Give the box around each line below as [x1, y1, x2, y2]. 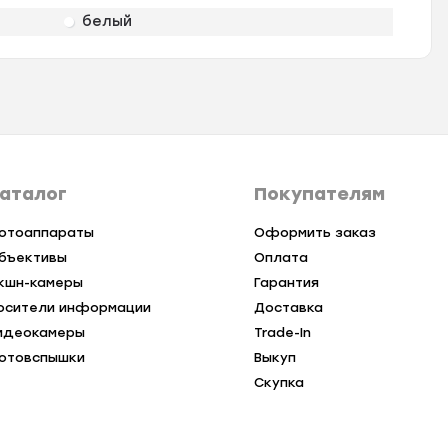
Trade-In [253, 325, 311, 341]
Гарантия [253, 275, 319, 291]
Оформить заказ [253, 225, 376, 241]
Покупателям [253, 183, 385, 206]
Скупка [253, 375, 304, 391]
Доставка [253, 300, 323, 316]
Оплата [253, 250, 308, 266]
